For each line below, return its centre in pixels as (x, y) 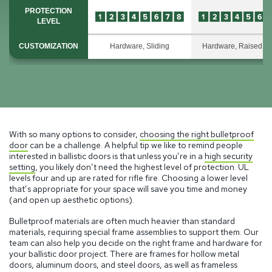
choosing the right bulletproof (197, 134)
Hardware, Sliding (140, 46)
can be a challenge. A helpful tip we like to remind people (135, 145)
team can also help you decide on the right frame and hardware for (136, 243)
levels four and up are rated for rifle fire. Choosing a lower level (128, 178)
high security (229, 156)
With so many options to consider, (74, 134)
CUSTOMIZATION (49, 46)
